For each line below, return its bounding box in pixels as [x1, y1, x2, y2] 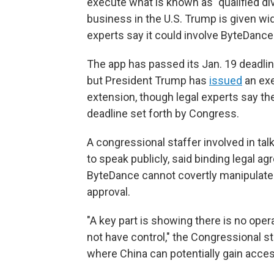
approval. [87, 185, 130, 198]
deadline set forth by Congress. [87, 107, 239, 120]
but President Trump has [87, 74, 209, 87]
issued [209, 74, 242, 87]
